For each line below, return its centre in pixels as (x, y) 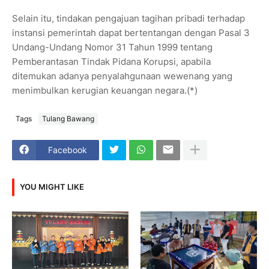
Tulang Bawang (68, 119)
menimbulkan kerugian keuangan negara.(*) (105, 90)
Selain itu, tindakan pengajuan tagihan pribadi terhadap (128, 18)
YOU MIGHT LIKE (52, 187)
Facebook (68, 150)
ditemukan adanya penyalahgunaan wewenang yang (122, 76)
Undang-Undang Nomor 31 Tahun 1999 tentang (112, 47)
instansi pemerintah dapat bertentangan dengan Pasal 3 (131, 32)
